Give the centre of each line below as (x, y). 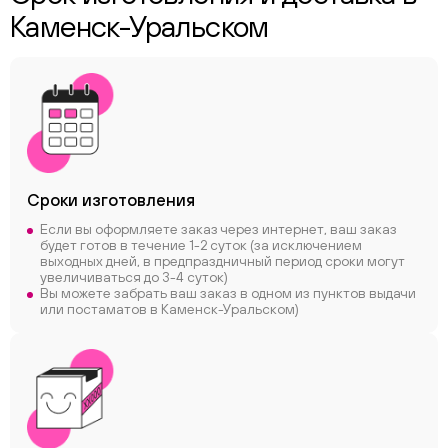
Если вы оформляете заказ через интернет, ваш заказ (218, 229)
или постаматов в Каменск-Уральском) (169, 309)
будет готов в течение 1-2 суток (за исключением (201, 245)
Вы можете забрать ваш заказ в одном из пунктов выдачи (228, 293)
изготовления (138, 200)
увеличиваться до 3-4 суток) (134, 277)
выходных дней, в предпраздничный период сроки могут (222, 261)
